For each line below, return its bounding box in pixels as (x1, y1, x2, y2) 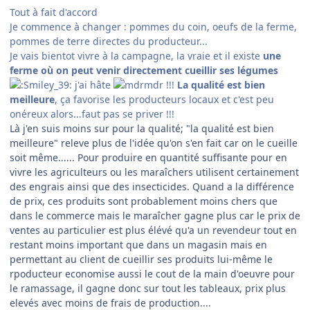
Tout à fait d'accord (10, 6, 98, 19)
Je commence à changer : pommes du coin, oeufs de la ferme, (10, 20, 297, 34)
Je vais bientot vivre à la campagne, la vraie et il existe (10, 49, 263, 63)
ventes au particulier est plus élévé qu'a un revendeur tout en (10, 224, 297, 237)
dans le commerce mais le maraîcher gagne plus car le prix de (10, 209, 300, 223)
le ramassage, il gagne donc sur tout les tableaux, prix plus (10, 282, 286, 295)
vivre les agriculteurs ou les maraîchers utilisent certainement (10, 165, 299, 179)
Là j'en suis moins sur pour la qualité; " (10, 122, 190, 136)
